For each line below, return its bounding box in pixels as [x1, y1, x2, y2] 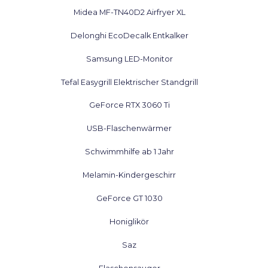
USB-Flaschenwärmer [87, 124, 172, 133]
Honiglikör [109, 217, 150, 227]
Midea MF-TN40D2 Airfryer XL [73, 7, 185, 17]
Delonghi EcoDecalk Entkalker [70, 31, 188, 40]
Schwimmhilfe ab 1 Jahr [84, 147, 174, 157]
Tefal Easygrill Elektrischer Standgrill [60, 77, 198, 87]
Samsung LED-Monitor [86, 54, 173, 63]
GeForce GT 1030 [96, 194, 163, 203]
